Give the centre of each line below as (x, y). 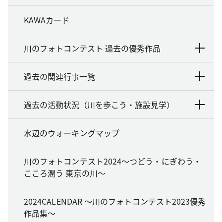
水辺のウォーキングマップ (72, 133)
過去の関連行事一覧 (59, 76)
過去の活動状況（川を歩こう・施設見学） (99, 104)
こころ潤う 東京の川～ (65, 173)
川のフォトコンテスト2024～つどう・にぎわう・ (112, 161)
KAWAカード (47, 20)
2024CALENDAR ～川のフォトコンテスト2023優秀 (115, 201)
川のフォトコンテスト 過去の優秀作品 (92, 48)
